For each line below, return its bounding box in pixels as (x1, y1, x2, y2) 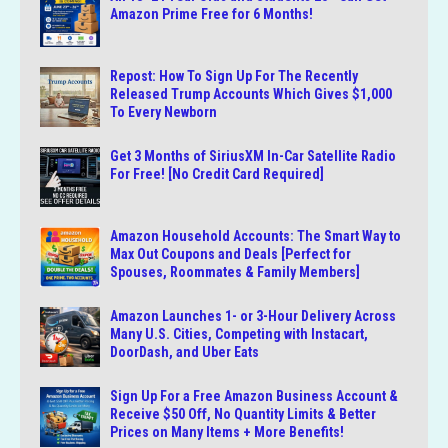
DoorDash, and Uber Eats (110, 344, 259, 361)
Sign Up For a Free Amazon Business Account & (110, 388, 398, 405)
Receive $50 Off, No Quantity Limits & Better (110, 406, 376, 423)
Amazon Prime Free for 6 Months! (110, 6, 313, 23)
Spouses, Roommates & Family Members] (110, 264, 360, 281)
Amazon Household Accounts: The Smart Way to (110, 228, 401, 245)
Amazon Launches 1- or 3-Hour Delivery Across (110, 308, 396, 325)
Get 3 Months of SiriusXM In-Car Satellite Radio (110, 148, 396, 165)
